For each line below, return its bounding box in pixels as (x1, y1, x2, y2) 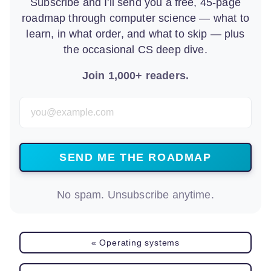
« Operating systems (91, 238, 180, 247)
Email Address (19, 100, 128, 118)
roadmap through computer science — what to (22, 12, 249, 25)
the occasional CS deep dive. (64, 44, 207, 56)
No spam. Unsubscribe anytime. (57, 189, 214, 201)
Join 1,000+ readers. (82, 70, 189, 82)
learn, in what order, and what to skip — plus (26, 28, 245, 41)
